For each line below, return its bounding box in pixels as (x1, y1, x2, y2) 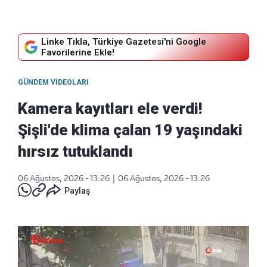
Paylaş (64, 185, 90, 195)
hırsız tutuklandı (18, 142, 133, 160)
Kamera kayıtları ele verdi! (18, 99, 202, 117)
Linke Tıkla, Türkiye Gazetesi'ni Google (41, 36, 206, 47)
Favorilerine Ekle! (41, 46, 114, 58)
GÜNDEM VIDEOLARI (18, 77, 89, 86)
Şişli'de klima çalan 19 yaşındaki (18, 120, 243, 139)
